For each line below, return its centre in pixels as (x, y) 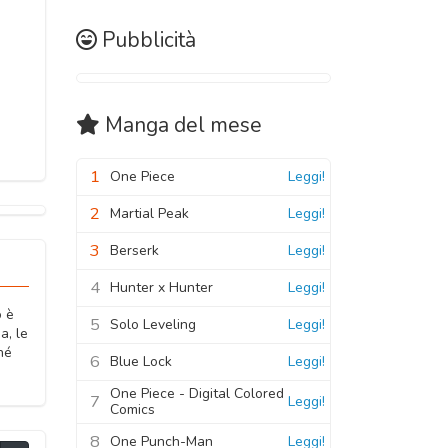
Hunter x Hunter (161, 287)
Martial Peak (149, 213)
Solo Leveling (153, 324)
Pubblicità (149, 39)
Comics (132, 409)
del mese (215, 124)
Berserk (134, 250)
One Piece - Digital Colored (197, 393)
